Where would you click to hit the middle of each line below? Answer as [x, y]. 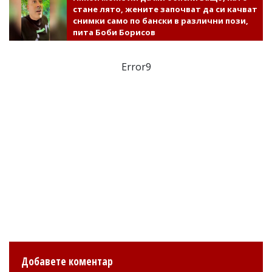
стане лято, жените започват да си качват [165, 9]
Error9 [136, 66]
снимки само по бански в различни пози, [160, 20]
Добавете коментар [67, 261]
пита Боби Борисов [114, 32]
